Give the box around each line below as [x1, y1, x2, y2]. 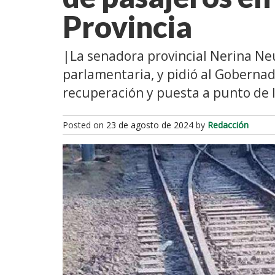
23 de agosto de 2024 [106, 118, 193, 131]
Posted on [63, 118, 106, 131]
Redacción [207, 118, 249, 131]
